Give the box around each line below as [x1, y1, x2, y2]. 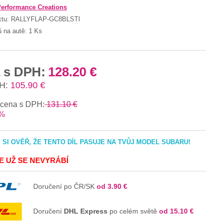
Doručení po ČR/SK [33, 182, 97, 190]
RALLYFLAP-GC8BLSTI [11, 15, 80, 23]
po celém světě [108, 207, 159, 216]
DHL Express [64, 207, 108, 216]
